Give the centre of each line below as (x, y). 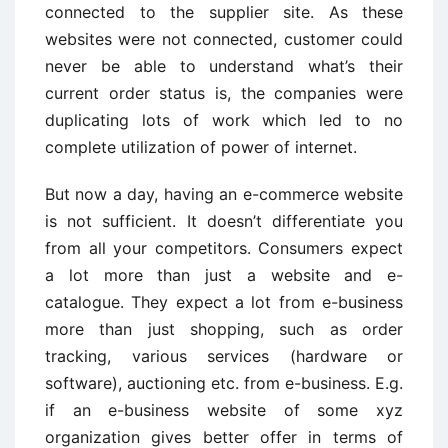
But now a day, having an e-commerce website (224, 194)
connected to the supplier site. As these (224, 12)
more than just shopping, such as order (224, 329)
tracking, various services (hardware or (224, 356)
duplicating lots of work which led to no (224, 120)
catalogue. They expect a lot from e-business (224, 302)
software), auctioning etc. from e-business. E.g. (224, 383)
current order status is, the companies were (224, 93)
